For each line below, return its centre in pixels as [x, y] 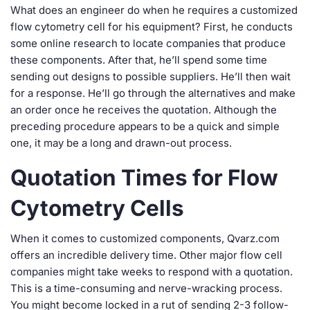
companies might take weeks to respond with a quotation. [152, 272]
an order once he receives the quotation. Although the [144, 110]
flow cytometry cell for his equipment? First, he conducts [152, 27]
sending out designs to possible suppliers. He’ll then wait [151, 76]
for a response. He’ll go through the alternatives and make [153, 93]
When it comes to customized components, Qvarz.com [145, 238]
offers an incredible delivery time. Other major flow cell [146, 255]
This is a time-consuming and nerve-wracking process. [146, 288]
